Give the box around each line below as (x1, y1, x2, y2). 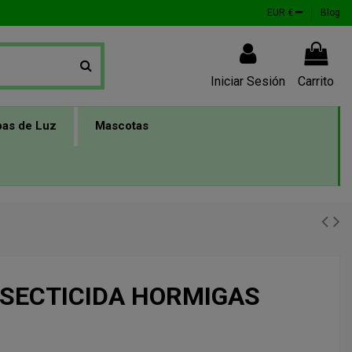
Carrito (298, 73, 334, 89)
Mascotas (95, 119, 148, 134)
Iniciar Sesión (211, 73, 285, 89)
